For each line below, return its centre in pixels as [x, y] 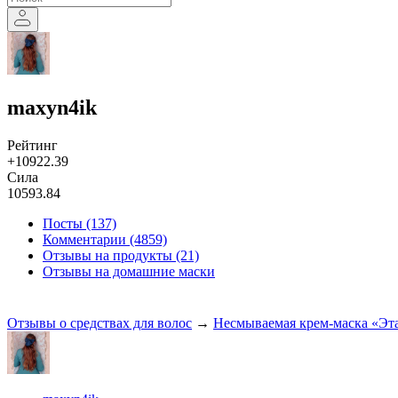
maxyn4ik [52, 107]
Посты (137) [80, 223]
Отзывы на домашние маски [129, 271]
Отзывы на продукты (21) [121, 255]
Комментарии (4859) [105, 239]
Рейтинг [32, 145]
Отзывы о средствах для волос [99, 322]
